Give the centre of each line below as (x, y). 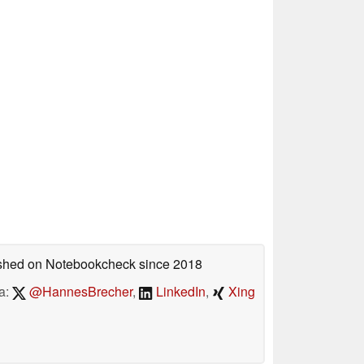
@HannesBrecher (80, 291)
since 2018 (169, 263)
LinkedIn (179, 291)
